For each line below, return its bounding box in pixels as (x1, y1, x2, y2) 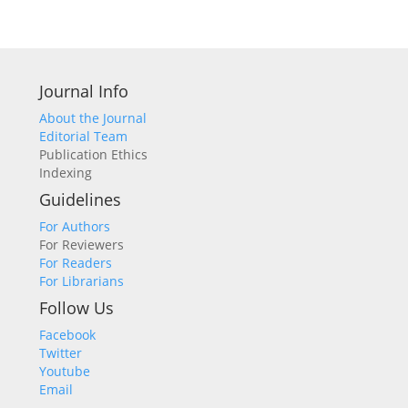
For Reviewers (39, 236, 124, 254)
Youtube (39, 362, 90, 381)
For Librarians (39, 272, 124, 291)
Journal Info (39, 80, 128, 103)
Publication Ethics (39, 146, 148, 164)
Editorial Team (39, 127, 127, 146)
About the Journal (39, 109, 147, 127)
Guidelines (39, 189, 121, 211)
